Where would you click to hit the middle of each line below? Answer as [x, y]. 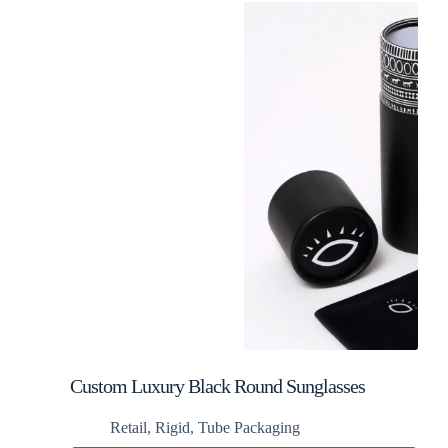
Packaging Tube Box [144, 409]
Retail [128, 427]
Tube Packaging [249, 427]
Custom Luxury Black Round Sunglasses [217, 386]
